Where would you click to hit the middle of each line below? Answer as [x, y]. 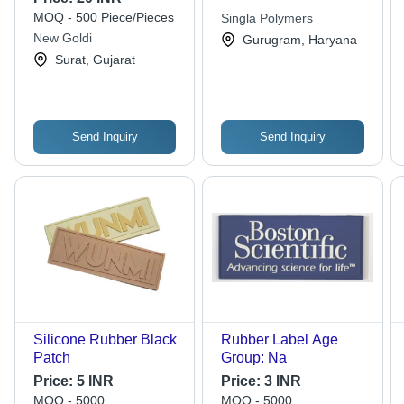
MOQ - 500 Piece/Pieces [104, 18]
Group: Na [254, 358]
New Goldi [63, 38]
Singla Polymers [267, 18]
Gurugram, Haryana [300, 40]
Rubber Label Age [280, 340]
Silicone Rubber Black [105, 340]
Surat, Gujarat [95, 60]
